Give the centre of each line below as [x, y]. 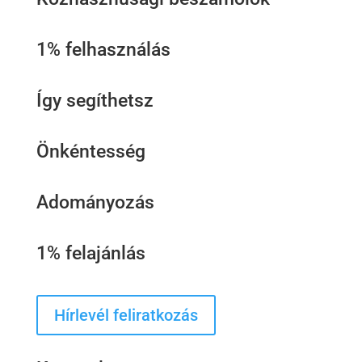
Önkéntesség [90, 152]
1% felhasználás [103, 50]
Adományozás [95, 202]
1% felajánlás [90, 253]
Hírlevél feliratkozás [126, 315]
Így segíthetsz [95, 101]
